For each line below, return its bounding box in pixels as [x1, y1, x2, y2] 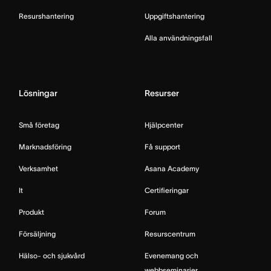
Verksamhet [19, 165, 58, 172]
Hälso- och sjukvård [19, 252, 85, 260]
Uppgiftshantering [145, 12, 204, 20]
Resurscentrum [145, 230, 195, 238]
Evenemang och [145, 252, 198, 260]
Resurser [145, 88, 179, 98]
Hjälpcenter [145, 121, 183, 129]
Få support [145, 143, 180, 151]
